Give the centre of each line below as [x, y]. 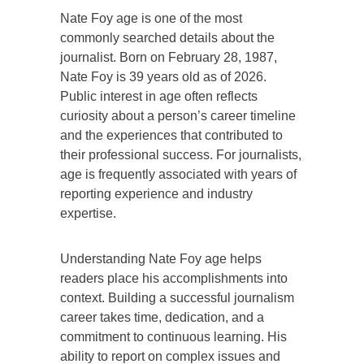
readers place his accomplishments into [174, 278]
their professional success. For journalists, [181, 154]
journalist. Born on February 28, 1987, [169, 57]
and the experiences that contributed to [171, 135]
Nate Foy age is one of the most [151, 18]
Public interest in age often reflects [159, 96]
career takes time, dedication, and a [162, 317]
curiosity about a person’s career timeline [178, 115]
